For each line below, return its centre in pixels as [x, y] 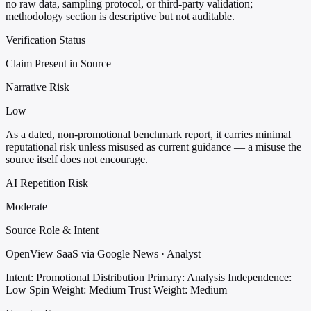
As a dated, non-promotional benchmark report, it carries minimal [148, 134]
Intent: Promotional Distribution [75, 277]
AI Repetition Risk [47, 183]
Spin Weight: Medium [77, 289]
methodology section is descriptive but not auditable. [120, 16]
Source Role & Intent [52, 230]
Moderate [26, 206]
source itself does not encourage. [77, 159]
